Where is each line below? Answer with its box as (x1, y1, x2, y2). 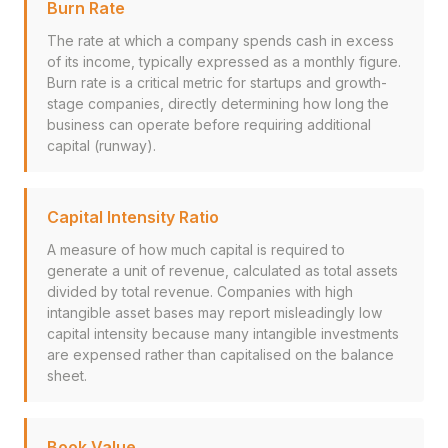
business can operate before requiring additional (47, 116, 371, 133)
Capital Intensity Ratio (47, 207, 219, 227)
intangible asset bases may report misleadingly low (47, 304, 382, 321)
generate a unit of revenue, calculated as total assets (47, 262, 398, 279)
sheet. (47, 367, 87, 384)
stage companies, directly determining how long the (47, 95, 389, 112)
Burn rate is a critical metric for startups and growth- (47, 74, 387, 91)
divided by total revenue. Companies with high (47, 283, 353, 300)
